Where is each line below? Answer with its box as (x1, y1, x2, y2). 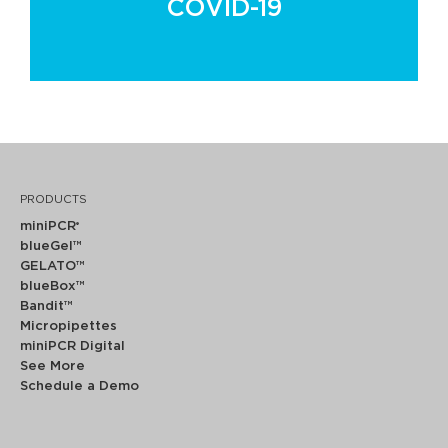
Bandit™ (20, 300, 73, 314)
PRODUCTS (20, 194, 87, 206)
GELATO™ (20, 260, 85, 274)
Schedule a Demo (20, 380, 139, 394)
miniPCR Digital (20, 340, 125, 354)
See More (20, 360, 85, 374)
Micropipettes (20, 320, 117, 334)
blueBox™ (20, 280, 85, 294)
